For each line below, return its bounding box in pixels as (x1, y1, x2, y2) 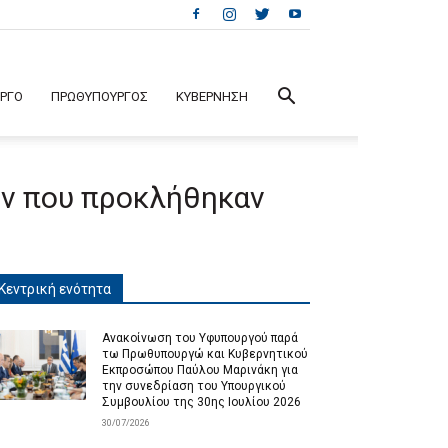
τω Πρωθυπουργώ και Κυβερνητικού (102, 347, 308, 361)
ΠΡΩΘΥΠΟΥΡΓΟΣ (51, 89, 148, 104)
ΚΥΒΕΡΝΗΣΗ (176, 89, 248, 104)
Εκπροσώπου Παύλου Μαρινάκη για (102, 363, 298, 377)
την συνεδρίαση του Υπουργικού (102, 379, 286, 393)
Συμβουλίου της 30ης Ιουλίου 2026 (102, 395, 301, 409)
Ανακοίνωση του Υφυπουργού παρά (102, 331, 298, 345)
